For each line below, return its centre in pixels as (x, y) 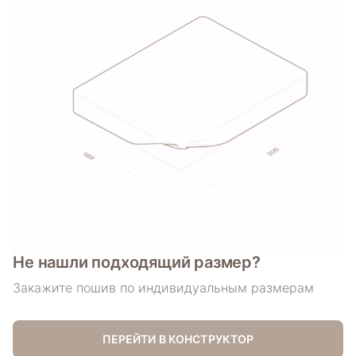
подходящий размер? (176, 263)
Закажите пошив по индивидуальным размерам (164, 288)
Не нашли (52, 263)
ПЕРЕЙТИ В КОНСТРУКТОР (178, 339)
